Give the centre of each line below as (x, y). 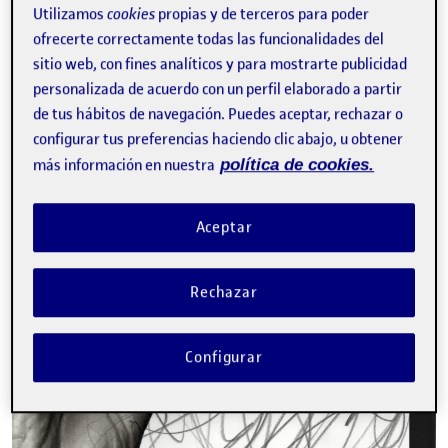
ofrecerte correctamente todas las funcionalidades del (209, 39)
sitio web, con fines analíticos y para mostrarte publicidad (220, 64)
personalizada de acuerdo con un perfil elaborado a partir (218, 89)
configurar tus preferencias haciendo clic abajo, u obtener (218, 139)
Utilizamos (70, 14)
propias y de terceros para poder (262, 14)
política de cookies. (297, 165)
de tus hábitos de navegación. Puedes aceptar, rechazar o (218, 114)
